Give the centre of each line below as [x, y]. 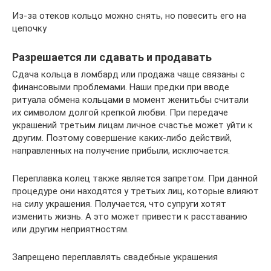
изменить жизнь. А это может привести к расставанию [130, 216]
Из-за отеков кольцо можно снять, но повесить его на [129, 15]
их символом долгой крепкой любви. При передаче [120, 112]
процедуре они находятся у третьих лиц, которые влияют [135, 191]
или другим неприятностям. [70, 229]
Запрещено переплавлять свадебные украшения [115, 257]
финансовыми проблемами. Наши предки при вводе [121, 87]
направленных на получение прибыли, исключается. [121, 150]
